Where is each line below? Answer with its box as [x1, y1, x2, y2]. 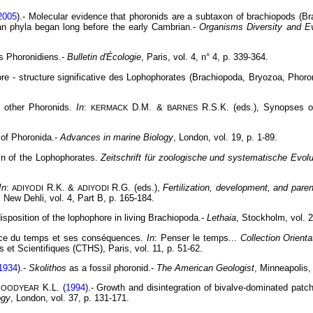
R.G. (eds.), [108, 182, 163, 194]
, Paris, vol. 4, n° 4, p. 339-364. [141, 52, 268, 63]
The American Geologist [156, 263, 254, 274]
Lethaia [207, 212, 236, 224]
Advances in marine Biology [60, 132, 173, 143]
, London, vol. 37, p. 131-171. [10, 293, 129, 304]
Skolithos [29, 263, 66, 274]
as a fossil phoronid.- [66, 263, 156, 274]
